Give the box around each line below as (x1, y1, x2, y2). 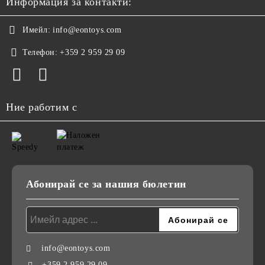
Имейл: (22, 25, 51, 34)
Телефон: (22, 48, 58, 57)
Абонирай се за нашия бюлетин (26, 178, 186, 190)
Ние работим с (6, 101, 77, 113)
